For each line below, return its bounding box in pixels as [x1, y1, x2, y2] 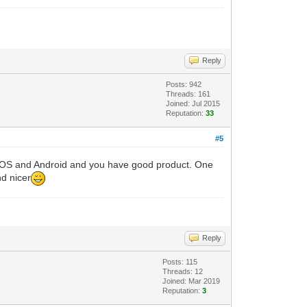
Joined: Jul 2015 [166, 99, 221, 108]
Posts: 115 [162, 258, 198, 267]
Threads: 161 [166, 90, 211, 99]
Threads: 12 [162, 267, 204, 276]
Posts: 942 [166, 80, 202, 89]
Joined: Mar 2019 [162, 277, 221, 286]
